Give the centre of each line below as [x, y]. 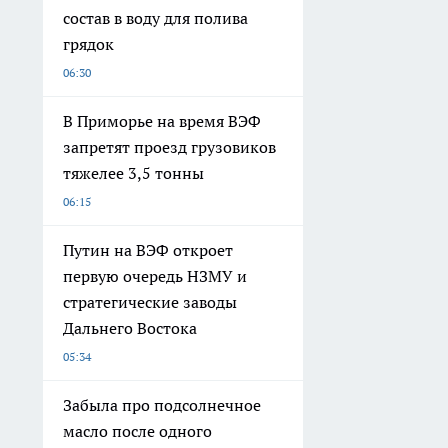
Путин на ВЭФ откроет [148, 250]
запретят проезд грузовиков [169, 147]
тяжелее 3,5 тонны [133, 173]
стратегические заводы [150, 302]
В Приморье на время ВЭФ [162, 121]
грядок [88, 44]
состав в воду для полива [155, 18]
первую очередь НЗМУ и [155, 276]
